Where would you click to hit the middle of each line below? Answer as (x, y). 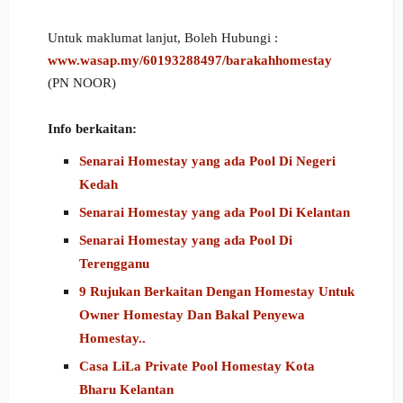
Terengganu (114, 264)
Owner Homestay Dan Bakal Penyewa (192, 315)
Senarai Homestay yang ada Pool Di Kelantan (214, 213)
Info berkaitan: (92, 129)
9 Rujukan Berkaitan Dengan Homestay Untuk (216, 292)
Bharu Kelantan (126, 390)
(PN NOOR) (81, 83)
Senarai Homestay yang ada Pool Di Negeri (207, 161)
